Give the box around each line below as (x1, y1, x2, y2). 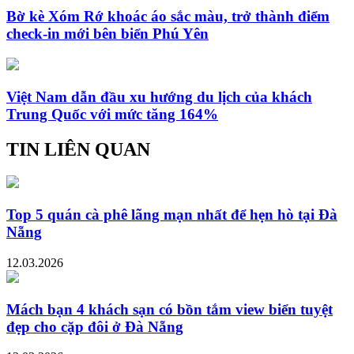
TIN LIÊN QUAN (6, 138, 150, 160)
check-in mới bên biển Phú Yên (6, 25, 209, 43)
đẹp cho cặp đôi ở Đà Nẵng (6, 318, 183, 335)
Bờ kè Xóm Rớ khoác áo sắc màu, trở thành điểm (6, 8, 330, 25)
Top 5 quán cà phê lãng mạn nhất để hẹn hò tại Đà (6, 206, 337, 224)
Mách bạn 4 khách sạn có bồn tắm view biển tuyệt (6, 300, 333, 318)
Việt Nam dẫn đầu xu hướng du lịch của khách (6, 88, 312, 105)
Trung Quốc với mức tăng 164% (6, 105, 218, 122)
